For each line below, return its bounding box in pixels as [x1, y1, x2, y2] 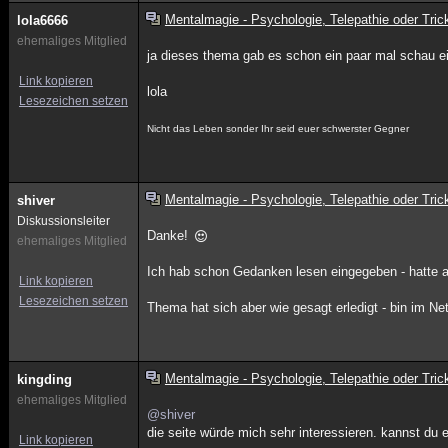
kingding [17, 372, 72, 387]
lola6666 [17, 13, 68, 28]
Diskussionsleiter [17, 214, 110, 228]
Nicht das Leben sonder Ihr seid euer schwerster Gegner [147, 123, 410, 134]
